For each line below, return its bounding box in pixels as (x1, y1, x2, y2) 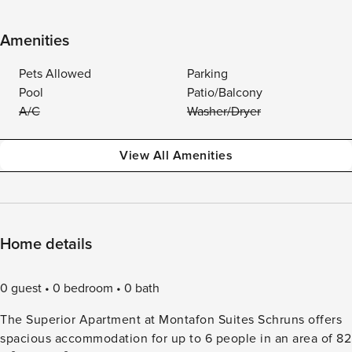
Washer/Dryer (187, 104, 261, 119)
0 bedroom (53, 280, 113, 296)
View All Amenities (119, 148, 233, 163)
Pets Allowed (19, 66, 91, 82)
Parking (187, 66, 228, 82)
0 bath (124, 280, 159, 296)
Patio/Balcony (187, 85, 262, 101)
